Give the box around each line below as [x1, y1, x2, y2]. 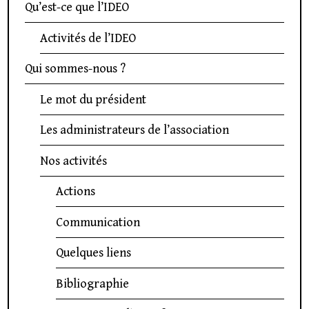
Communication [55, 215, 140, 230]
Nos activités [40, 153, 108, 168]
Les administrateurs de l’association [40, 123, 230, 138]
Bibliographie [55, 276, 129, 291]
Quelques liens [55, 246, 131, 261]
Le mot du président [40, 92, 147, 107]
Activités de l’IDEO [40, 30, 137, 46]
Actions [55, 184, 95, 199]
